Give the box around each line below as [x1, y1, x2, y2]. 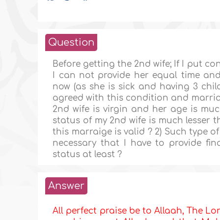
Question [48, 37, 95, 49]
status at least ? [53, 150, 122, 160]
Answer [48, 180, 85, 192]
